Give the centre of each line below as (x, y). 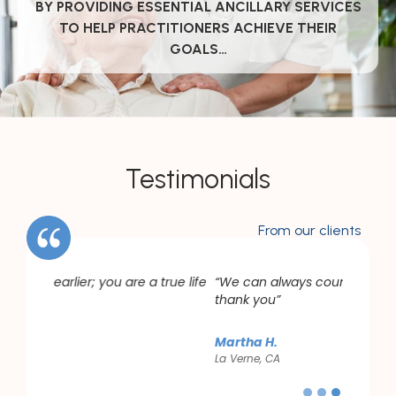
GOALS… (198, 49)
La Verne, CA (86, 359)
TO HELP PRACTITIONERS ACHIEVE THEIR (198, 28)
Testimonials (198, 179)
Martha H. (84, 343)
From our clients (309, 231)
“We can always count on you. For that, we (183, 282)
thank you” (86, 300)
